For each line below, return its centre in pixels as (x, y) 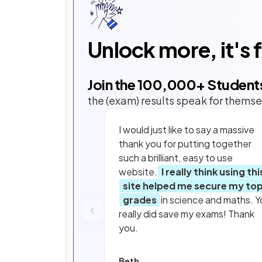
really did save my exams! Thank (187, 214)
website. (138, 172)
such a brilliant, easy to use (176, 158)
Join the (113, 85)
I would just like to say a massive (187, 130)
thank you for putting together (185, 144)
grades (140, 200)
